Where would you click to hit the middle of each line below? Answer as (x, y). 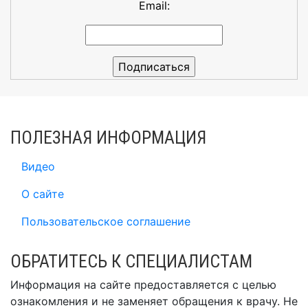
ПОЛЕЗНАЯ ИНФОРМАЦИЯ (108, 137)
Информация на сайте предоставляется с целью (143, 285)
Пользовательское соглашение (106, 221)
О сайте (43, 194)
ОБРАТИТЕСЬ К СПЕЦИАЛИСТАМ (131, 261)
